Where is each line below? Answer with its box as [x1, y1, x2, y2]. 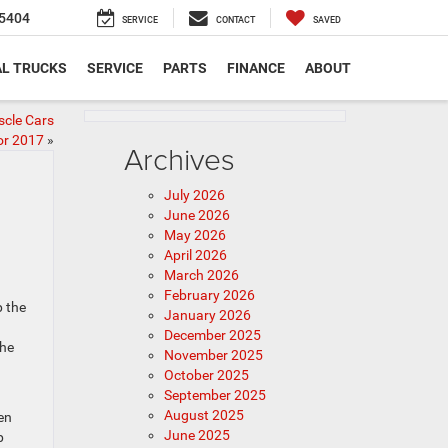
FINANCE [227, 60, 285, 77]
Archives [123, 138, 235, 179]
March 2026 [163, 267, 239, 283]
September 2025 [163, 387, 266, 403]
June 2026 [163, 207, 230, 223]
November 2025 [163, 347, 263, 363]
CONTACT [216, 15, 255, 26]
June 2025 [163, 427, 230, 443]
